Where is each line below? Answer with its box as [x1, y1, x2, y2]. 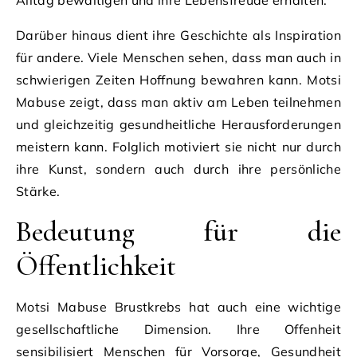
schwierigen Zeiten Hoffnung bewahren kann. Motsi [16, 71, 341, 88]
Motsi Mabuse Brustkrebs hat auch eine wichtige [16, 298, 341, 315]
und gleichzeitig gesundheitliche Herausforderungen [16, 116, 341, 132]
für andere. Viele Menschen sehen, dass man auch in [16, 49, 341, 65]
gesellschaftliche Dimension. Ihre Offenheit [16, 320, 341, 337]
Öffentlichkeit [16, 248, 176, 283]
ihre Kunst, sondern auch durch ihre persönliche [16, 160, 341, 177]
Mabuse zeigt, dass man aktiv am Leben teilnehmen [16, 93, 341, 110]
